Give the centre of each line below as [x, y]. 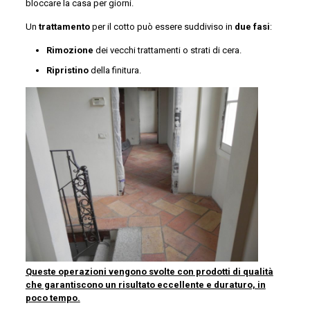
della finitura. [116, 71]
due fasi [252, 27]
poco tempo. [53, 298]
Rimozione [71, 51]
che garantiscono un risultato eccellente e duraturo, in [145, 285]
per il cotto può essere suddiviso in [162, 27]
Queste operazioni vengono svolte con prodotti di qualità [149, 272]
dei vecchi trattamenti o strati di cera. [168, 51]
